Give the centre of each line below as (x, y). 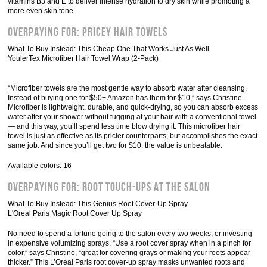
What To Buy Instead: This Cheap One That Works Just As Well (109, 49)
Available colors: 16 (40, 166)
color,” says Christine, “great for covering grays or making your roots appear (129, 253)
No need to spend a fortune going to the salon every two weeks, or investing (130, 234)
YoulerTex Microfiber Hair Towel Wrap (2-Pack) (83, 58)
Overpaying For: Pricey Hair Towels (88, 32)
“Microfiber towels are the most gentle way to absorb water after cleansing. (128, 88)
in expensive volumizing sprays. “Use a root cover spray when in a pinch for (130, 243)
